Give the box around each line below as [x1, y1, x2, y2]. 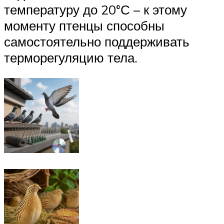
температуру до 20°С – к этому [4, 1, 187, 17]
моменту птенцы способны [4, 17, 164, 33]
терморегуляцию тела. [4, 49, 137, 65]
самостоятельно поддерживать [4, 33, 189, 49]
